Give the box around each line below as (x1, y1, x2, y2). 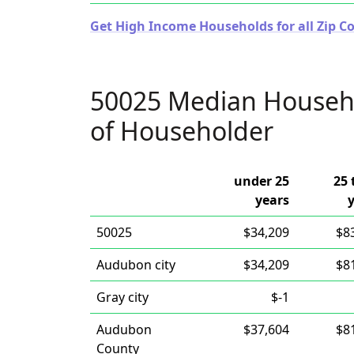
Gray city (96, 288, 149, 306)
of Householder (90, 114, 273, 148)
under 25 (234, 172, 289, 190)
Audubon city (96, 256, 175, 273)
